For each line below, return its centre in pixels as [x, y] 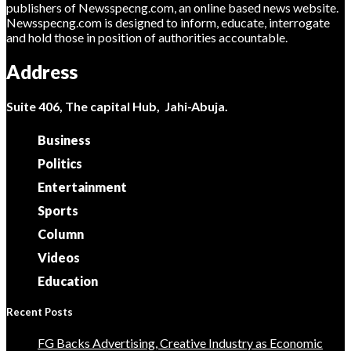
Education [68, 281]
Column [61, 234]
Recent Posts [40, 312]
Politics [60, 164]
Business [64, 140]
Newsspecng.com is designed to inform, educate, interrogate [168, 23]
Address [42, 72]
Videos [59, 258]
